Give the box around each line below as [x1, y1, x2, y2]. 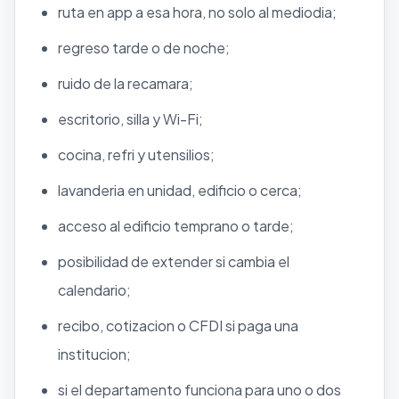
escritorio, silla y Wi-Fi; [58, 109, 203, 128]
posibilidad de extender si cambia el [58, 251, 289, 271]
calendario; [58, 280, 131, 299]
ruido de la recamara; [58, 73, 193, 93]
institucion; [58, 344, 131, 363]
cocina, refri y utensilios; [58, 144, 215, 164]
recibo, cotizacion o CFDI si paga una [58, 315, 298, 335]
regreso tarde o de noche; [58, 37, 230, 57]
